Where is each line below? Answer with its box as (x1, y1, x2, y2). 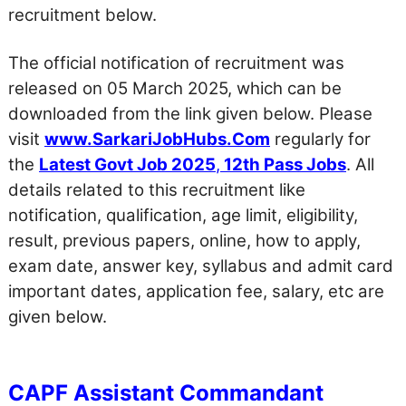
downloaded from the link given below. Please (8, 103, 372, 124)
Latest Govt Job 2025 (39, 154, 216, 175)
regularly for (270, 129, 371, 150)
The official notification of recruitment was (8, 53, 344, 73)
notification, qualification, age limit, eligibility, (8, 205, 358, 226)
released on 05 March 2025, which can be (8, 78, 342, 99)
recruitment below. (8, 4, 157, 25)
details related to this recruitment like (8, 179, 305, 200)
